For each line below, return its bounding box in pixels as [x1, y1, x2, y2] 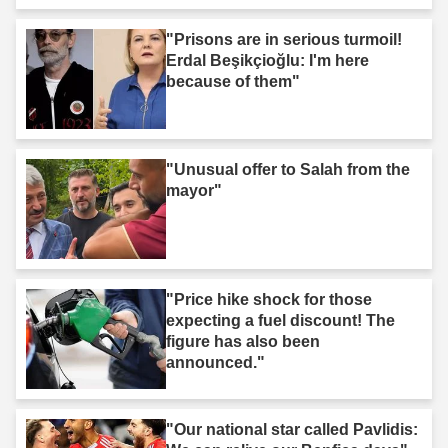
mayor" [166, 182, 222, 200]
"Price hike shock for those [166, 291, 372, 309]
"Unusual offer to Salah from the [166, 161, 410, 179]
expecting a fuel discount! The [166, 312, 395, 330]
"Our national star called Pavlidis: [166, 421, 418, 439]
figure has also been [166, 333, 320, 351]
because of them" [166, 73, 300, 91]
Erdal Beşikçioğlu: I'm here [166, 52, 369, 70]
